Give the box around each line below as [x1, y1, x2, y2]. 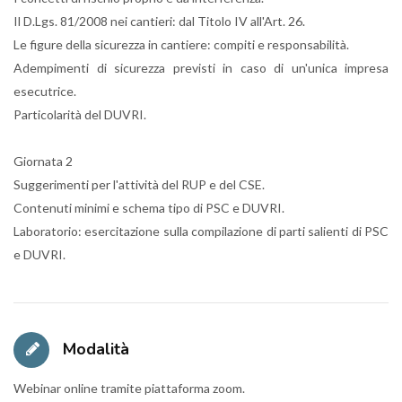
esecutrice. [13, 83, 76, 99]
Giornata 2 [13, 153, 73, 169]
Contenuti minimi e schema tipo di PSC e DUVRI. [13, 200, 284, 215]
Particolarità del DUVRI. [13, 107, 146, 122]
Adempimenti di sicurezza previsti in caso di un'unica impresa [13, 60, 389, 75]
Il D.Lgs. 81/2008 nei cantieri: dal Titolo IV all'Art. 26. [13, 13, 305, 29]
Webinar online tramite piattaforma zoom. [13, 380, 245, 396]
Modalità [58, 338, 129, 360]
